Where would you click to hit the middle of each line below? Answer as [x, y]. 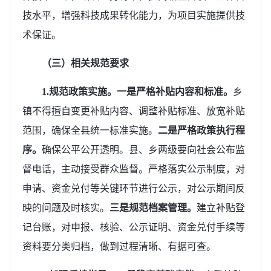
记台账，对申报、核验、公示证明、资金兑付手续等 [134, 227]
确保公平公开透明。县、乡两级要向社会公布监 [143, 149]
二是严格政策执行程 [201, 130]
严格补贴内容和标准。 [184, 91]
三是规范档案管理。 [153, 207]
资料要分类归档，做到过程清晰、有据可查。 [119, 246]
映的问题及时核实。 [66, 207]
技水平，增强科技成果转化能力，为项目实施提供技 [134, 15]
